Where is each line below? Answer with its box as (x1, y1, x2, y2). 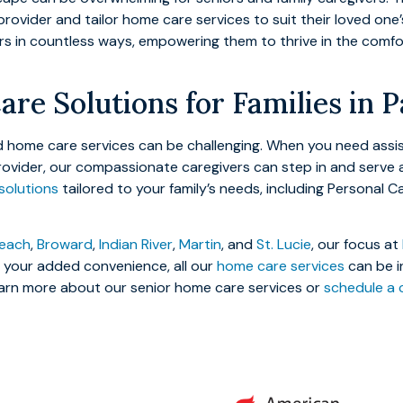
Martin (179, 235, 221, 255)
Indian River (99, 235, 173, 255)
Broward (37, 235, 93, 255)
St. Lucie (256, 235, 311, 255)
